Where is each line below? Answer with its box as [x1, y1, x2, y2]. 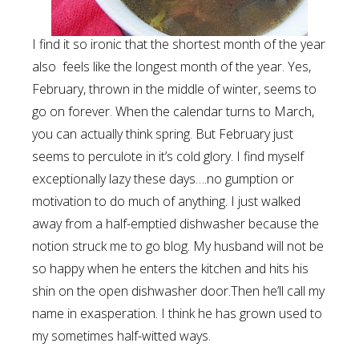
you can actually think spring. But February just [32, 125, 293, 143]
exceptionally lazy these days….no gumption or [32, 170, 294, 188]
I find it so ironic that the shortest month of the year [32, 35, 325, 53]
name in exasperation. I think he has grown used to [32, 305, 322, 322]
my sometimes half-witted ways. [32, 327, 211, 345]
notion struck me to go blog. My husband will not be [32, 237, 324, 255]
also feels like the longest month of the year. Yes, [32, 58, 311, 75]
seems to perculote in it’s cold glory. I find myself [32, 147, 304, 165]
